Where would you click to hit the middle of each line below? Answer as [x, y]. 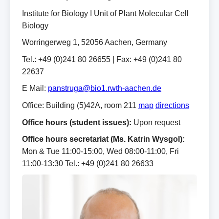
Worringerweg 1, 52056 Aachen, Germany [95, 43]
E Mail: [35, 88]
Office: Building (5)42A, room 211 [80, 106]
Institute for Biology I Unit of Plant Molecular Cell [105, 13]
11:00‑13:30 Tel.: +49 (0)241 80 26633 [88, 164]
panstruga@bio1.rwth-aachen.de [105, 88]
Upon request [156, 122]
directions [172, 106]
